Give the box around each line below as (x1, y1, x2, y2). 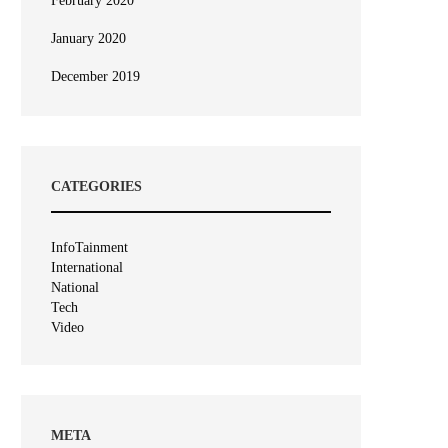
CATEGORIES (51, 178, 142, 194)
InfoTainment (51, 239, 128, 255)
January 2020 (51, 30, 126, 46)
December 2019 (51, 68, 140, 84)
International (51, 259, 123, 275)
